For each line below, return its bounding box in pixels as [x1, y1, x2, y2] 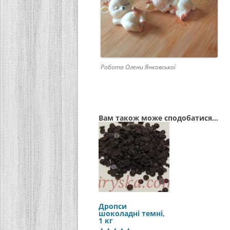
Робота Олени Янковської [101, 62, 176, 71]
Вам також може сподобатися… [99, 112, 218, 123]
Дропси [99, 201, 127, 212]
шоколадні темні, [99, 208, 165, 219]
